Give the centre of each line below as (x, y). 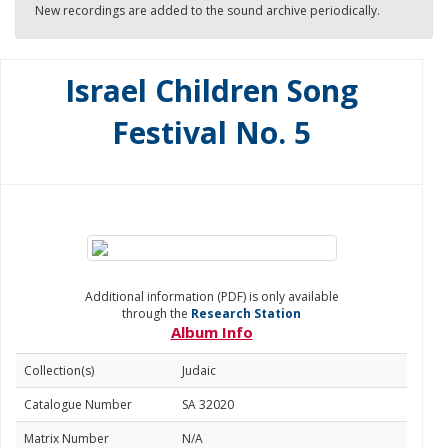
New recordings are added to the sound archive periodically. (207, 10)
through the (156, 313)
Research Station (246, 313)
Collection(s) (59, 370)
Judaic (199, 370)
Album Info (211, 332)
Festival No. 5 (211, 132)
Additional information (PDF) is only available (211, 296)
